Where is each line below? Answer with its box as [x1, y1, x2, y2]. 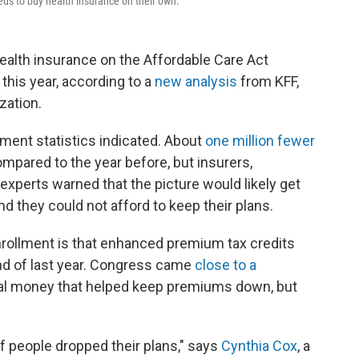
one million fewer [205, 132, 315, 150]
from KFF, [237, 73, 299, 91]
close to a [195, 256, 256, 274]
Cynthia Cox [221, 337, 297, 355]
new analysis [155, 73, 237, 91]
